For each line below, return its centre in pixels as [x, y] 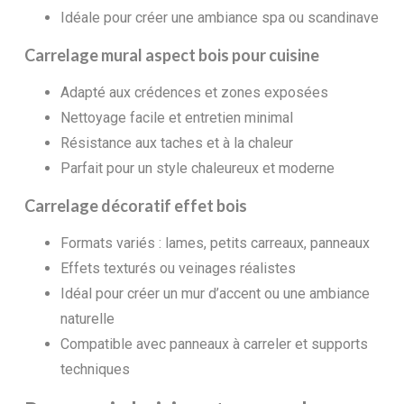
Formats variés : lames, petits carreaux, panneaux [215, 243]
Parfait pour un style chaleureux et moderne [197, 168]
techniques [95, 369]
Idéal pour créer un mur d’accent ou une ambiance [215, 293]
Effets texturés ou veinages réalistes [178, 268]
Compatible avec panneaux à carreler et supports [214, 344]
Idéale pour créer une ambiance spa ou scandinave [219, 17]
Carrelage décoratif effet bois [135, 205]
